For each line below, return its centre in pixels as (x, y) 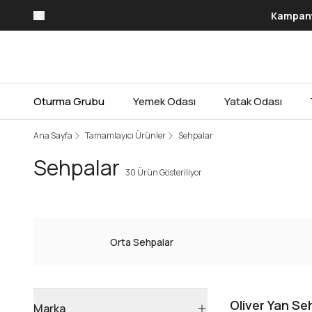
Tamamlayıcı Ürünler (125, 136)
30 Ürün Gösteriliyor (164, 173)
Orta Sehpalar (141, 242)
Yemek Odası (164, 102)
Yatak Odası (253, 102)
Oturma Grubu (69, 102)
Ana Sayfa (53, 136)
